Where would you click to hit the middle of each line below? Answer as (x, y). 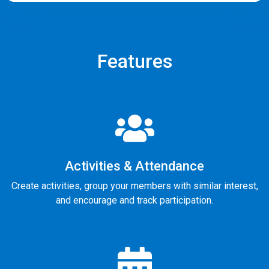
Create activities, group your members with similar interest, (134, 186)
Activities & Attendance (134, 166)
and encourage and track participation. (134, 200)
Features (134, 61)
